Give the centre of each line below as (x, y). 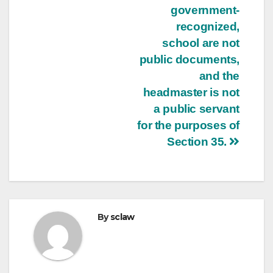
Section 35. (198, 141)
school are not (201, 43)
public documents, (189, 59)
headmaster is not (191, 92)
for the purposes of (188, 125)
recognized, (208, 26)
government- (205, 10)
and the (219, 76)
